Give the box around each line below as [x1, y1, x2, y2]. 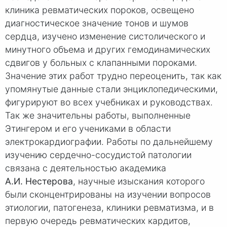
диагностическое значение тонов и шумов [5, 18, 188, 29]
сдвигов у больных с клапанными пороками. [5, 57, 197, 68]
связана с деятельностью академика [5, 163, 166, 174]
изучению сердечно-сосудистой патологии [5, 149, 192, 161]
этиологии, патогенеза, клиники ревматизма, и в [5, 202, 214, 213]
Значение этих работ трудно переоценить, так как [5, 70, 221, 82]
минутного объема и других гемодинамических [5, 44, 210, 55]
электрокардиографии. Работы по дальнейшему [5, 136, 213, 147]
